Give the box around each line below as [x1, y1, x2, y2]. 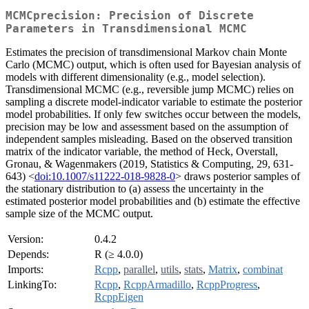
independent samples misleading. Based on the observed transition [6, 133, 292, 146]
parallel [123, 263, 155, 276]
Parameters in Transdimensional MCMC [6, 22, 247, 36]
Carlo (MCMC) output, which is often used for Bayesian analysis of [6, 59, 301, 71]
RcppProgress [197, 279, 257, 291]
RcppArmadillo [123, 279, 191, 291]
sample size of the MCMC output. [6, 208, 153, 220]
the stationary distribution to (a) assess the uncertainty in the [6, 183, 263, 195]
